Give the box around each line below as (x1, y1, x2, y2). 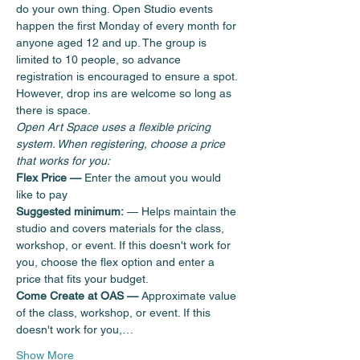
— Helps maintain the (124, 204, 239, 218)
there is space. (16, 103, 96, 117)
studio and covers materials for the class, (16, 221, 227, 235)
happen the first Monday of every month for (16, 18, 239, 32)
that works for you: (16, 153, 110, 167)
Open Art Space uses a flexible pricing (16, 120, 214, 133)
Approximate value (138, 288, 239, 302)
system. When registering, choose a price (16, 137, 228, 150)
